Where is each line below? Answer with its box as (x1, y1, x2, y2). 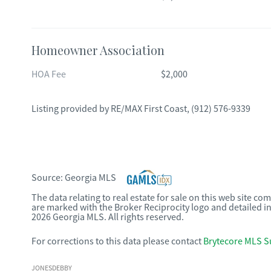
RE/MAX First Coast (111, 103, 187, 115)
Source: (31, 172, 65, 184)
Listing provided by (31, 103, 111, 115)
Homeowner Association (31, 42, 165, 58)
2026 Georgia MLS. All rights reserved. (31, 211, 184, 223)
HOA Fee (31, 68, 66, 80)
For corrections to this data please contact (31, 235, 201, 247)
